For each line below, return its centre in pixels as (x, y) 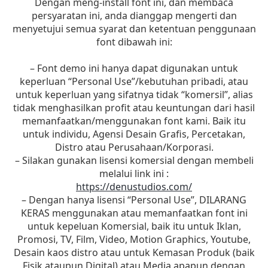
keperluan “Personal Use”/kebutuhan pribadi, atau (134, 81)
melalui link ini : (134, 173)
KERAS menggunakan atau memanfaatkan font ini (134, 213)
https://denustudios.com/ (134, 186)
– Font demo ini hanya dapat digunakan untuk (134, 68)
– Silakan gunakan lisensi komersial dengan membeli (134, 160)
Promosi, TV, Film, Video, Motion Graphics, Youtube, (134, 239)
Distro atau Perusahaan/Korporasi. (134, 147)
